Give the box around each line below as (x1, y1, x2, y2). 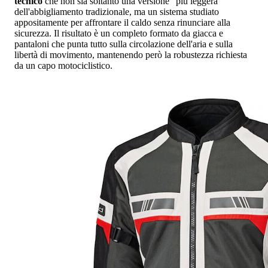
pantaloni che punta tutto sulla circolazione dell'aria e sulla (14, 38, 233, 49)
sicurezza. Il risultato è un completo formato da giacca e (14, 28, 223, 38)
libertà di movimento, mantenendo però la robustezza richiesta (14, 49, 247, 60)
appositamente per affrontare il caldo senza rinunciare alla (14, 17, 230, 28)
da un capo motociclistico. (14, 60, 112, 71)
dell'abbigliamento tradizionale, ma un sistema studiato (14, 6, 219, 17)
